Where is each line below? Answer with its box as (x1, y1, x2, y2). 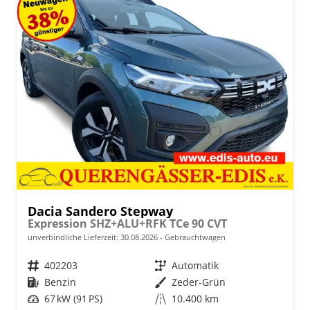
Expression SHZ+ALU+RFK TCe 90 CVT (28, 215, 227, 231)
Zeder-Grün (172, 275, 226, 289)
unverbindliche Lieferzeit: (28, 231, 120, 242)
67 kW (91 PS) (44, 291, 102, 305)
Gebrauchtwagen (163, 231, 226, 242)
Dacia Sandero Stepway (28, 202, 173, 219)
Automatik (172, 258, 219, 272)
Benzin (44, 275, 76, 289)
